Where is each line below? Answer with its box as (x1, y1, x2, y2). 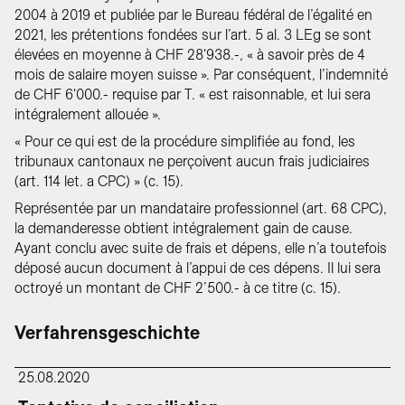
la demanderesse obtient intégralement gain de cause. (14, 221, 353, 236)
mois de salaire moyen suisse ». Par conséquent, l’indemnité (14, 67, 388, 82)
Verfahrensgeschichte (14, 323, 200, 343)
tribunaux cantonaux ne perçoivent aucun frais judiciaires (14, 154, 370, 169)
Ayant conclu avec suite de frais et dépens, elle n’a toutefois (14, 240, 387, 256)
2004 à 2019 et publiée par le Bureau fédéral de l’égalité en (14, 7, 372, 23)
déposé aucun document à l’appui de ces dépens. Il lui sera (14, 260, 381, 276)
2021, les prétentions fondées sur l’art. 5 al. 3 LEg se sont (14, 27, 372, 42)
